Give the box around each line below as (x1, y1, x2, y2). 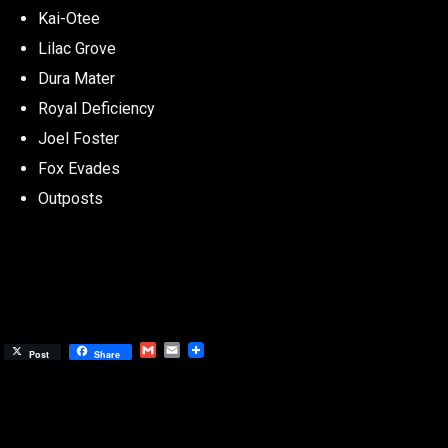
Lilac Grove (37, 39, 116, 59)
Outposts (37, 189, 103, 209)
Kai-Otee (37, 9, 100, 29)
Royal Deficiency (37, 99, 155, 119)
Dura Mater (37, 69, 115, 89)
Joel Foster (37, 129, 119, 149)
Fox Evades (37, 159, 120, 179)
